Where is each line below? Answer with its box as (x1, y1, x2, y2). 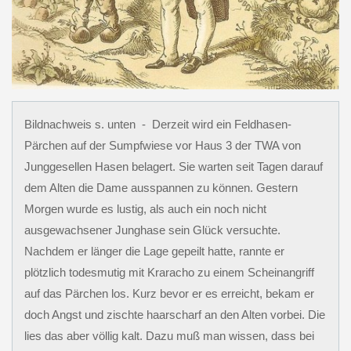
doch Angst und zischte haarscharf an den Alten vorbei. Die (24, 307, 325, 321)
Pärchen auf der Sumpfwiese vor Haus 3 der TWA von (24, 138, 301, 152)
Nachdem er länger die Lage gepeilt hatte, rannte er (24, 244, 284, 258)
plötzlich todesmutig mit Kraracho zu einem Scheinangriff (24, 265, 314, 279)
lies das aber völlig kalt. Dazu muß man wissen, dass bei (24, 328, 314, 342)
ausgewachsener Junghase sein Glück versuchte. (24, 223, 280, 237)
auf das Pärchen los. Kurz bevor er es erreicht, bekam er (24, 286, 314, 300)
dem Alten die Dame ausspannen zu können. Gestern (24, 180, 298, 194)
